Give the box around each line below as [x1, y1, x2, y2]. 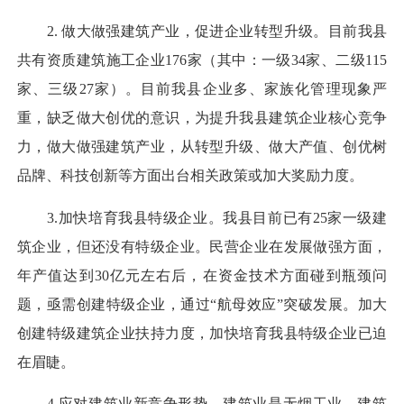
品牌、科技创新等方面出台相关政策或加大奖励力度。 [17, 168, 363, 184]
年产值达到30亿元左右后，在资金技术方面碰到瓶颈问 [17, 267, 387, 283]
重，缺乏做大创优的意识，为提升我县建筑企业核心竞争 [17, 110, 387, 126]
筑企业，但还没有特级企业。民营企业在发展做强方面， [17, 238, 387, 254]
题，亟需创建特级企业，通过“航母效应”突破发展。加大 [17, 296, 387, 312]
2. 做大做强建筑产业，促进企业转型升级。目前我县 [17, 23, 387, 40]
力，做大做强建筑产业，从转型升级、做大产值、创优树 [17, 139, 387, 155]
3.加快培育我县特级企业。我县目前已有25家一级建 [17, 209, 387, 225]
